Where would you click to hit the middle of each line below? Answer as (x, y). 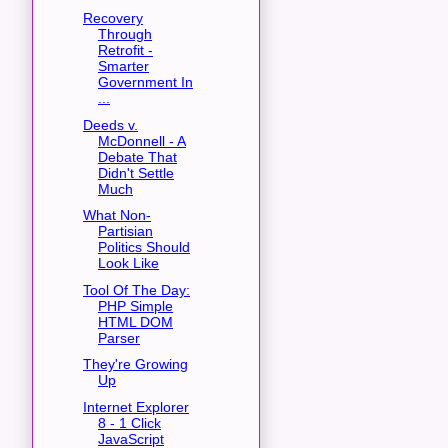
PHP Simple (135, 305)
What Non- (116, 215)
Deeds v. (110, 124)
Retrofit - (125, 50)
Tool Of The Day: (136, 289)
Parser (118, 337)
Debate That (137, 156)
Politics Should (143, 247)
